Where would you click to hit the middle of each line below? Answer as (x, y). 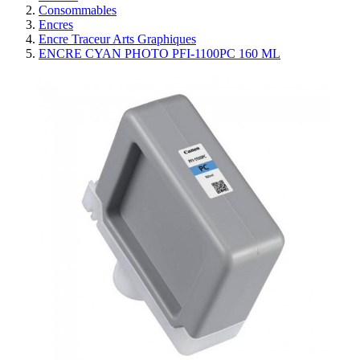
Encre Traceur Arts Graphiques (117, 39)
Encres (56, 25)
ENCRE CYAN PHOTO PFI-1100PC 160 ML (160, 53)
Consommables (78, 10)
